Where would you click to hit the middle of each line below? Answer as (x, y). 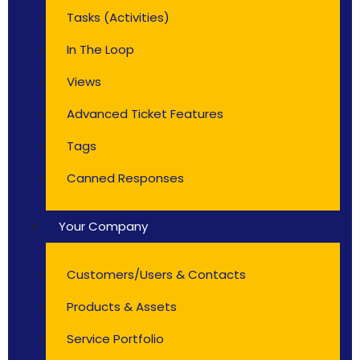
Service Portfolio (115, 339)
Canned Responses (125, 178)
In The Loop (100, 49)
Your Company (103, 226)
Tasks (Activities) (118, 17)
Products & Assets (122, 307)
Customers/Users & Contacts (156, 274)
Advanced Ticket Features (145, 114)
